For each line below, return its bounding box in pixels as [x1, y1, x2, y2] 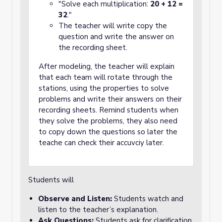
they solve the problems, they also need [39, 116, 177, 126]
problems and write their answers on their [39, 94, 182, 104]
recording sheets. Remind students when [39, 105, 178, 115]
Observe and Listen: [38, 194, 112, 204]
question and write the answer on [58, 32, 174, 42]
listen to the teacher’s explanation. [38, 205, 158, 215]
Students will [28, 175, 74, 185]
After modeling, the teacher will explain [39, 61, 174, 71]
